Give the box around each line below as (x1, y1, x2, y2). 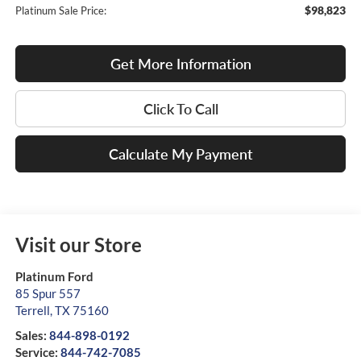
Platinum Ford (15, 268, 93, 284)
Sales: (15, 327, 49, 342)
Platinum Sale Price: (15, 3, 106, 17)
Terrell (15, 302, 50, 317)
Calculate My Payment (108, 144, 253, 163)
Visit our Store (15, 232, 142, 256)
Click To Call (143, 99, 218, 118)
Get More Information (110, 54, 251, 73)
